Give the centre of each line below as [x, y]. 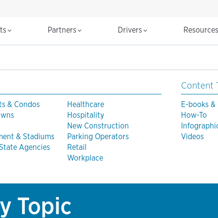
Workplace [85, 158]
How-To [194, 115]
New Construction [98, 126]
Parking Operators [98, 137]
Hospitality [86, 115]
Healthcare [86, 105]
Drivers [131, 30]
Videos [192, 137]
